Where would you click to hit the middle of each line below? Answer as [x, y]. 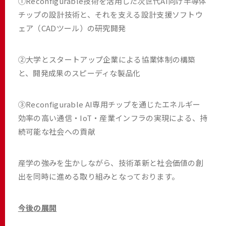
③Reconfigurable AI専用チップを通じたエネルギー [109, 104]
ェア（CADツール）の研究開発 [73, 28]
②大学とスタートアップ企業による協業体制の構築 [107, 59]
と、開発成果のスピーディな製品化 [80, 73]
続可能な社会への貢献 [56, 131]
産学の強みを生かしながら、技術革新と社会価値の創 [111, 162]
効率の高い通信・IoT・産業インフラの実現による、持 [113, 118]
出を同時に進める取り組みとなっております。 [99, 176]
